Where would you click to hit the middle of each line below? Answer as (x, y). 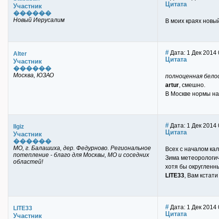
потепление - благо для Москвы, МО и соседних (81, 155)
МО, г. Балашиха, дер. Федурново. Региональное (82, 148)
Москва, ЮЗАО (33, 75)
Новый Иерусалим (39, 20)
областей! (28, 162)
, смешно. (192, 85)
